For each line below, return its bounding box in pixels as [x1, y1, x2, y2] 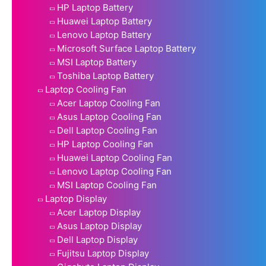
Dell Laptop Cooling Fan [57, 124, 157, 136]
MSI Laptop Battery [57, 56, 137, 68]
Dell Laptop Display [57, 233, 138, 245]
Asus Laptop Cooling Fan [57, 110, 161, 122]
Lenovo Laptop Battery [57, 28, 151, 40]
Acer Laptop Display [57, 206, 141, 218]
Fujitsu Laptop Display [57, 247, 149, 259]
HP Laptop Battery [57, 1, 133, 13]
